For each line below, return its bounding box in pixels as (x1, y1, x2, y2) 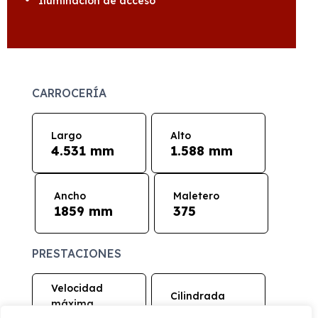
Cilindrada (170, 289, 226, 302)
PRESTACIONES (32, 246, 122, 261)
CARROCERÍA (32, 86, 107, 100)
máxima (51, 297, 94, 310)
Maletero (172, 189, 219, 202)
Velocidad (51, 281, 104, 295)
